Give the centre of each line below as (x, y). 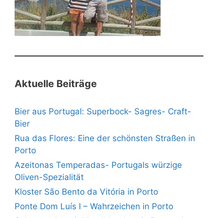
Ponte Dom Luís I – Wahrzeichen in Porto (94, 206)
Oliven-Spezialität (49, 177)
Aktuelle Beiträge (56, 83)
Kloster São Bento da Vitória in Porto (86, 191)
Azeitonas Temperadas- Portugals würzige (98, 165)
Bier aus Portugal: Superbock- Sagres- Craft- (103, 111)
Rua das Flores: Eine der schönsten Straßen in (105, 138)
